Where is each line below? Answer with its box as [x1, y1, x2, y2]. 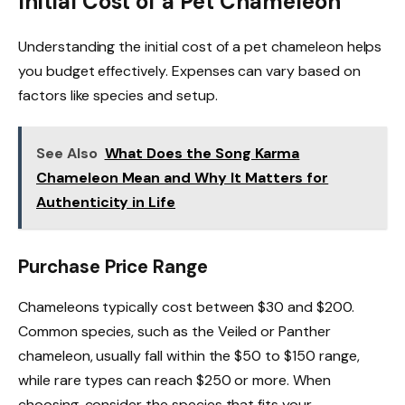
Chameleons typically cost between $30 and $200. [18, 297, 354, 316]
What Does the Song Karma [104, 143, 300, 163]
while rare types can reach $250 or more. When [18, 370, 331, 390]
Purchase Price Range [18, 255, 209, 279]
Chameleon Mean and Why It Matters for [36, 167, 329, 187]
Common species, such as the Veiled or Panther [18, 321, 331, 341]
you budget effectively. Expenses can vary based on [18, 61, 361, 80]
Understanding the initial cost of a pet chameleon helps [18, 36, 382, 56]
